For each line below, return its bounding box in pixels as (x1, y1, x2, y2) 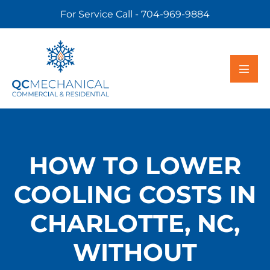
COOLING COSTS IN (14, 180, 256, 210)
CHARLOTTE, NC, (30, 209, 240, 239)
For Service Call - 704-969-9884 (60, 8, 210, 20)
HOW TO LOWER (29, 151, 241, 181)
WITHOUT (73, 237, 197, 268)
